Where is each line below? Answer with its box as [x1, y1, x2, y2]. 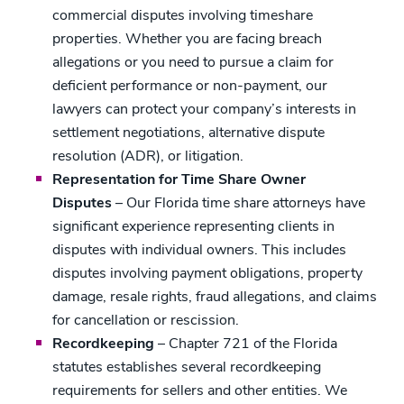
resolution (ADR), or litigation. [52, 146, 243, 166]
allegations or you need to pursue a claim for [52, 52, 334, 72]
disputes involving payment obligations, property [52, 263, 363, 283]
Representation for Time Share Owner [52, 170, 306, 189]
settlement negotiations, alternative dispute [52, 123, 325, 142]
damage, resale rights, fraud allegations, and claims [52, 287, 377, 307]
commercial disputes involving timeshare [52, 5, 313, 25]
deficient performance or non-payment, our [52, 76, 327, 96]
